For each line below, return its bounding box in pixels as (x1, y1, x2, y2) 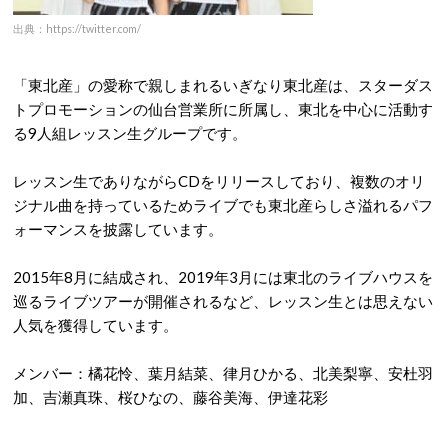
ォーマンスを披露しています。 (13, 220, 223, 238)
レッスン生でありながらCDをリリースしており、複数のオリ (13, 172, 425, 190)
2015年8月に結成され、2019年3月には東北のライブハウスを (13, 268, 433, 286)
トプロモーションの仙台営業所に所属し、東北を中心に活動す (13, 100, 433, 118)
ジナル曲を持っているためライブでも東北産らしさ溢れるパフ (13, 196, 433, 214)
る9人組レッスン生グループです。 (13, 124, 247, 142)
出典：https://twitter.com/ (13, 22, 141, 35)
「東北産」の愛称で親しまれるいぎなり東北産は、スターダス (13, 76, 433, 94)
